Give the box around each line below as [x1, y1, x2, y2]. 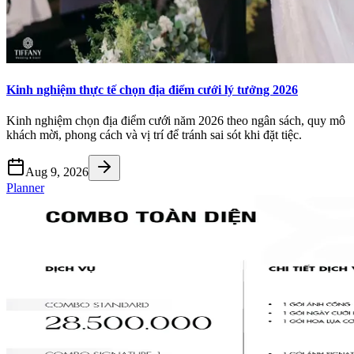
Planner [6, 181, 44, 195]
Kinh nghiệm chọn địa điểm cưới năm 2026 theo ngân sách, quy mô [6, 114, 345, 128]
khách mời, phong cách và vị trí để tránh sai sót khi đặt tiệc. [6, 128, 302, 142]
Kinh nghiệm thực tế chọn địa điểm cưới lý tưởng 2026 [6, 83, 298, 97]
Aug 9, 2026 [25, 165, 88, 179]
